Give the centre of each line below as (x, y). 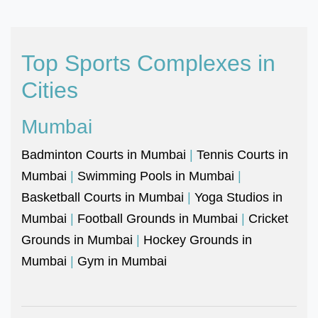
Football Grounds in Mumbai (158, 218)
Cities (50, 90)
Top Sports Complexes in (148, 63)
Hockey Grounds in (198, 240)
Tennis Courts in (242, 154)
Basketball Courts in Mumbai (103, 197)
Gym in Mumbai (122, 261)
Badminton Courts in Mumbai (104, 154)
